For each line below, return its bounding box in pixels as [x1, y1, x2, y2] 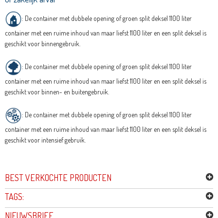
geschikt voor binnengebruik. [4, 39, 80, 48]
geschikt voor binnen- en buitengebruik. [4, 88, 109, 96]
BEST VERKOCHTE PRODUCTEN [4, 172, 111, 183]
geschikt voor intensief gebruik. [4, 136, 86, 145]
